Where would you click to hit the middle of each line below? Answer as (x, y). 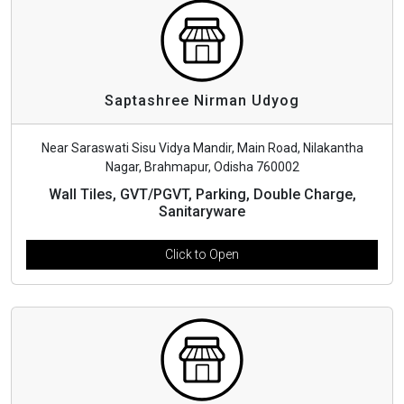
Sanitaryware (202, 211)
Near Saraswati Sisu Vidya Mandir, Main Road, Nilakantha (202, 147)
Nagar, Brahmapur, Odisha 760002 (202, 166)
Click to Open (202, 254)
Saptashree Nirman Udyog (202, 100)
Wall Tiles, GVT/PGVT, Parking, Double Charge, (202, 194)
